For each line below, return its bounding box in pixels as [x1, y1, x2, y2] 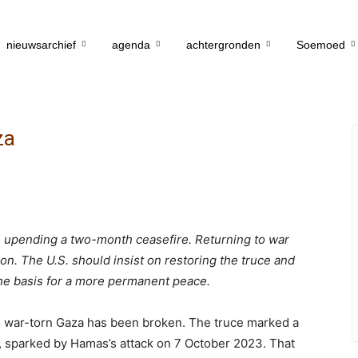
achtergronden [186, 38, 261, 51]
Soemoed [296, 38, 345, 51]
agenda [112, 38, 150, 51]
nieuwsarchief [6, 38, 76, 51]
